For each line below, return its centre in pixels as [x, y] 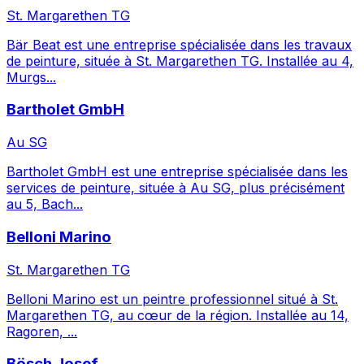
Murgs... [31, 77]
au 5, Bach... [45, 204]
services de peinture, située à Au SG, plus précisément [175, 188]
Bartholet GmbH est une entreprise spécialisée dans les [177, 172]
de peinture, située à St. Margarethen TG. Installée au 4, [180, 61]
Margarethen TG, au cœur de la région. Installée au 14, [178, 315]
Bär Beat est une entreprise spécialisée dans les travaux [179, 44]
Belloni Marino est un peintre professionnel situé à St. [172, 299]
